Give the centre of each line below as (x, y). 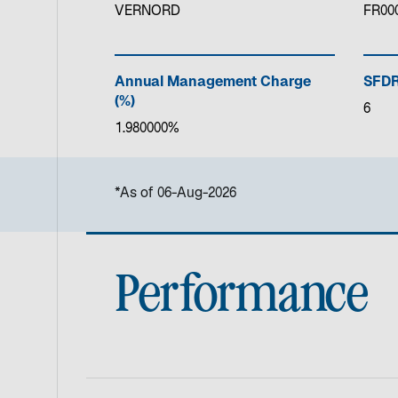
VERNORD (147, 12)
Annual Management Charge (213, 83)
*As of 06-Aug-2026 (175, 194)
